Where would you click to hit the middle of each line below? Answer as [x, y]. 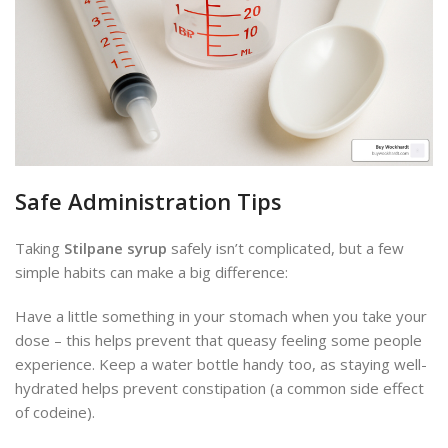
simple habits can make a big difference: [151, 272]
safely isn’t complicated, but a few [285, 248]
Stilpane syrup [115, 248]
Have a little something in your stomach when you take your [221, 316]
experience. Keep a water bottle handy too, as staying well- [221, 364]
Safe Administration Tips [148, 201]
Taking [39, 248]
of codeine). [55, 412]
